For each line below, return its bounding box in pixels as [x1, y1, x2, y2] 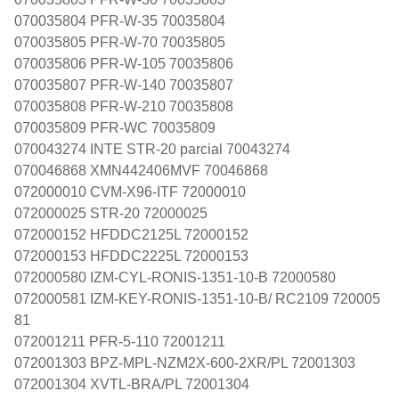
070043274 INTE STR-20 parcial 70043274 [14, 141, 290, 157]
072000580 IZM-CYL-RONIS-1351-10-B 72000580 [14, 269, 336, 285]
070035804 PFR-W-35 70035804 [14, 12, 225, 28]
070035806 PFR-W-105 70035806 [14, 55, 233, 71]
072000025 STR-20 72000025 [14, 205, 208, 221]
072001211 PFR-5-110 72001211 [14, 333, 225, 349]
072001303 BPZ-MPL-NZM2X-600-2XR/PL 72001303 [14, 354, 355, 370]
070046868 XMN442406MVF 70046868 [14, 162, 268, 178]
